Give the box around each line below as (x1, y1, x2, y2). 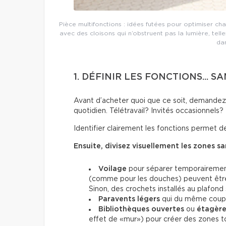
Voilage (98, 165, 127, 173)
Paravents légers (98, 195, 162, 203)
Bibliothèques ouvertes (98, 205, 184, 213)
